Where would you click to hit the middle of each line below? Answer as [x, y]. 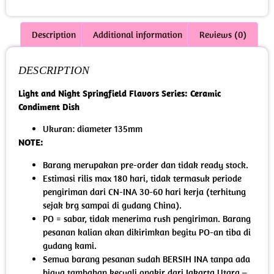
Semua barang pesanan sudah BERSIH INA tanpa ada [146, 259]
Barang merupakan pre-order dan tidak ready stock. [146, 165]
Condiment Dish [49, 106]
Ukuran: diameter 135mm [93, 129]
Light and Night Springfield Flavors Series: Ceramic [120, 93]
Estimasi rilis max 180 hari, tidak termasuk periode [142, 178]
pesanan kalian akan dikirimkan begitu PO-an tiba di [147, 232]
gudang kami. [70, 245]
